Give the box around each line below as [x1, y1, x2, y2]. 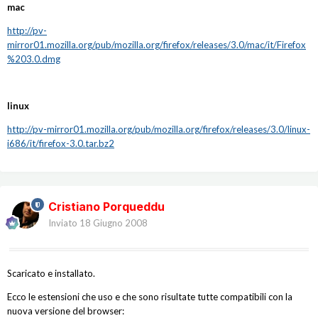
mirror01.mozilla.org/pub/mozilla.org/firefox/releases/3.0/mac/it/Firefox [7, 39, 306, 51]
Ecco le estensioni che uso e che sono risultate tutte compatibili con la [7, 291, 292, 303]
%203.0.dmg [7, 53, 60, 65]
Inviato [48, 217, 79, 229]
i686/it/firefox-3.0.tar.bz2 [7, 138, 114, 150]
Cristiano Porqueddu [48, 199, 165, 214]
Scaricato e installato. [7, 268, 95, 280]
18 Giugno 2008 [79, 217, 148, 229]
